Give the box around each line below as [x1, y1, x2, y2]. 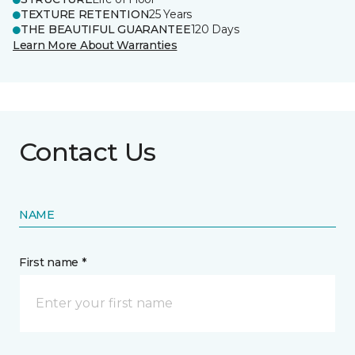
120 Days [190, 22, 239, 36]
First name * [19, 255, 86, 269]
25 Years [149, 7, 193, 21]
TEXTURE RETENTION [21, 7, 150, 21]
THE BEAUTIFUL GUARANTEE [21, 22, 191, 36]
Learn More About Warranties [13, 38, 177, 52]
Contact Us [19, 136, 156, 167]
